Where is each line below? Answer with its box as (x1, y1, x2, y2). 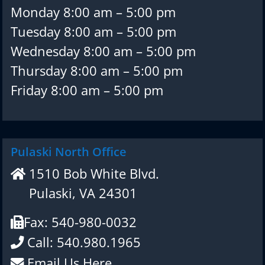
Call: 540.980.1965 (23, 233, 141, 252)
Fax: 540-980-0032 (23, 213, 137, 232)
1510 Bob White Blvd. (25, 164, 159, 183)
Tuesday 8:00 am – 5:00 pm (10, 22, 176, 41)
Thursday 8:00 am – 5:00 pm (10, 62, 183, 80)
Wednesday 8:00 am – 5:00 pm (10, 42, 196, 61)
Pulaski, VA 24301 (25, 184, 137, 203)
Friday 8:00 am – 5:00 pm (10, 81, 163, 100)
